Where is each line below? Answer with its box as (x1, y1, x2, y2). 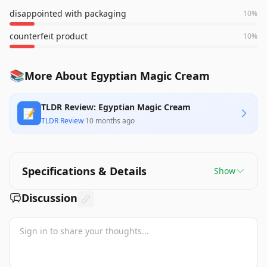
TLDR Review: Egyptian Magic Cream (41, 101, 191, 113)
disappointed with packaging (10, 8, 126, 19)
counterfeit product (10, 30, 88, 42)
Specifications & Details (22, 164, 147, 178)
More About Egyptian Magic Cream (24, 69, 210, 83)
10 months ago (85, 116, 135, 126)
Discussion (21, 191, 77, 205)
